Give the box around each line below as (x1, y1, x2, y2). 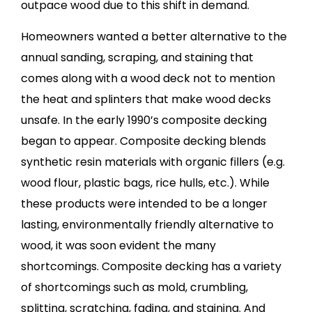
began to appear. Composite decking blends (21, 132, 266, 149)
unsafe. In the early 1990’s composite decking (21, 111, 267, 128)
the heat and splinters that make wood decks (21, 91, 271, 107)
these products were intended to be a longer (21, 195, 267, 212)
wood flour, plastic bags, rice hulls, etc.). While (21, 174, 270, 191)
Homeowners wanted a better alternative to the (21, 28, 287, 45)
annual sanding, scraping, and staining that (21, 49, 253, 65)
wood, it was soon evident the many (21, 237, 216, 253)
